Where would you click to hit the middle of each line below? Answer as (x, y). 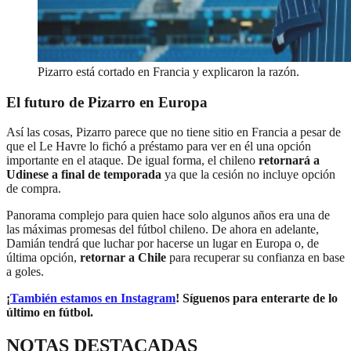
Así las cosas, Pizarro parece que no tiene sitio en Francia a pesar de (174, 132)
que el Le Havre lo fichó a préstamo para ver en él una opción (159, 147)
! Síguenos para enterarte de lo (257, 299)
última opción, (42, 258)
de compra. (34, 189)
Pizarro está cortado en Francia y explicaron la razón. (168, 71)
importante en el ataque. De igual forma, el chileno (131, 161)
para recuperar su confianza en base (257, 258)
